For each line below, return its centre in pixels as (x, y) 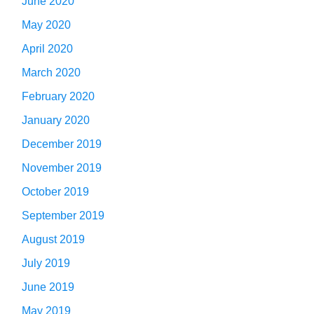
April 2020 (47, 48)
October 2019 (55, 191)
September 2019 (63, 215)
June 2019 (48, 287)
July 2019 (46, 263)
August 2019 (53, 239)
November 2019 (62, 168)
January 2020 (56, 120)
